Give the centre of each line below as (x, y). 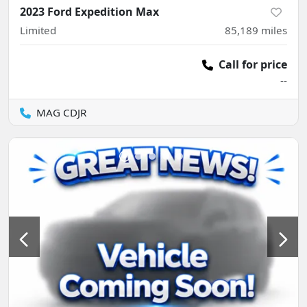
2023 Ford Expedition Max (89, 11)
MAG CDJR (61, 112)
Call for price (253, 64)
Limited (38, 30)
